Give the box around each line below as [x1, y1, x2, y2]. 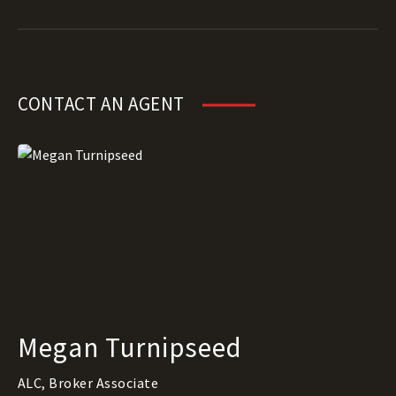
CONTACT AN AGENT [18, 92, 186, 117]
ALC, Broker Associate [18, 374, 159, 392]
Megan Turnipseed [18, 330, 242, 365]
